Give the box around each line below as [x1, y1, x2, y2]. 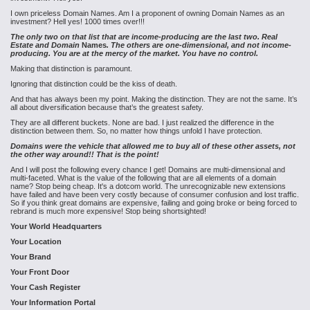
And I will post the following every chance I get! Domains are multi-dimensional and [10, 165, 285, 174]
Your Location [10, 237, 62, 246]
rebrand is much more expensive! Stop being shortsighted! [10, 207, 206, 215]
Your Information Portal [10, 298, 95, 307]
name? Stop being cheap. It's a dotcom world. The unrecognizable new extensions [10, 182, 286, 190]
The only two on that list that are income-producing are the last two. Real [10, 33, 277, 41]
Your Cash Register [10, 283, 80, 291]
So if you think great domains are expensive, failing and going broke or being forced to [10, 199, 297, 207]
